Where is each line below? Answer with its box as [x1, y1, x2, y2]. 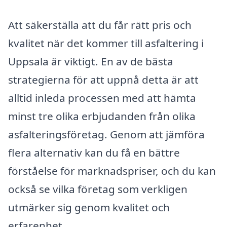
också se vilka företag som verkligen [8, 182, 187, 197]
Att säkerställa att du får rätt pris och [8, 18, 192, 32]
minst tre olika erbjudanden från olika [8, 109, 196, 124]
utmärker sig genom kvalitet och [8, 200, 170, 215]
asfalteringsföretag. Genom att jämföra [8, 127, 205, 142]
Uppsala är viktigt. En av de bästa [8, 54, 173, 69]
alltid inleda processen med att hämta [8, 91, 196, 105]
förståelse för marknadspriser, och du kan [8, 164, 216, 178]
